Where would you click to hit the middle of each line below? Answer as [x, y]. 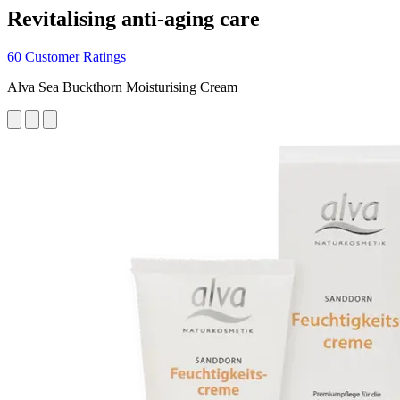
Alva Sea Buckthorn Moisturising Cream [122, 87]
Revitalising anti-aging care [133, 18]
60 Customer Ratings [67, 56]
